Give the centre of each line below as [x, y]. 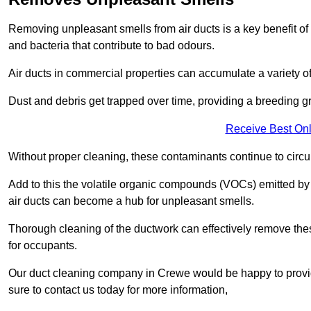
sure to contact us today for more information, [118, 289]
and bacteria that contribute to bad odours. [111, 45]
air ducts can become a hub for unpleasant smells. [131, 201]
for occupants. [43, 245]
